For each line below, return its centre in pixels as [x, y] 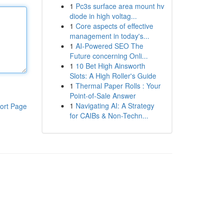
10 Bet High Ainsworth [110, 66]
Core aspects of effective [114, 26]
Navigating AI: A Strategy [115, 106]
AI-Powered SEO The [109, 46]
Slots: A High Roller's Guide [113, 76]
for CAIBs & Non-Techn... [109, 115]
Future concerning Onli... [109, 56]
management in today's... [109, 36]
